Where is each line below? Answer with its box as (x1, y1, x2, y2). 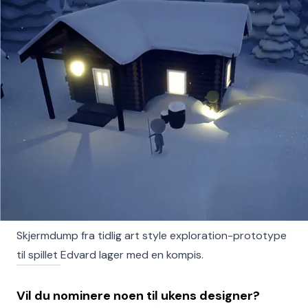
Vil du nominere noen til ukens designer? (16, 287, 260, 305)
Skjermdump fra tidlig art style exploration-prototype (16, 228, 287, 243)
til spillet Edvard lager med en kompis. (16, 247, 203, 263)
